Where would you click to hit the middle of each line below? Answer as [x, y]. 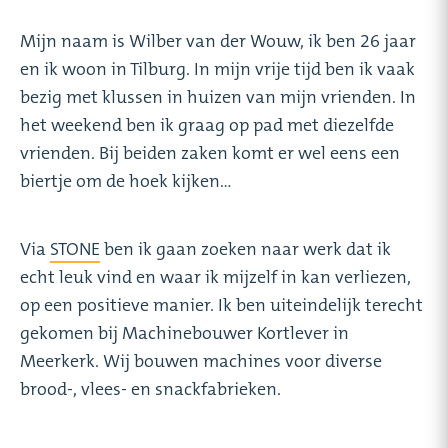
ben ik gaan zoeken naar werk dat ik [245, 248]
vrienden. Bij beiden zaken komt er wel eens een [210, 152]
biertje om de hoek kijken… [126, 180]
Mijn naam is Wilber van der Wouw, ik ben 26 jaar [218, 40]
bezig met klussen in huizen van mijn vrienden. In [218, 96]
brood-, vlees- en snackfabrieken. [150, 388]
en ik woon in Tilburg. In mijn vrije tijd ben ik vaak [217, 68]
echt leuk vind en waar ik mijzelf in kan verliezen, [215, 276]
